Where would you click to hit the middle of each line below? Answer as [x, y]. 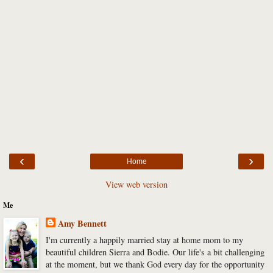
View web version [136, 185]
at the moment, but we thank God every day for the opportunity [155, 264]
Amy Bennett [82, 224]
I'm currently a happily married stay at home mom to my [144, 240]
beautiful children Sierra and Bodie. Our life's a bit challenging [155, 252]
